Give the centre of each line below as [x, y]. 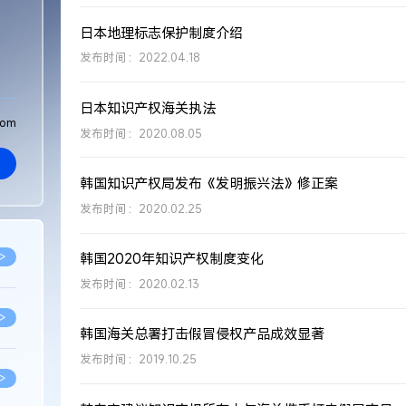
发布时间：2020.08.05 [140, 133]
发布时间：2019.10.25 [138, 360]
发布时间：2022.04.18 [140, 58]
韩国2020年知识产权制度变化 [171, 259]
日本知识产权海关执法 [147, 107]
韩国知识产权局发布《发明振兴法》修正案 [208, 183]
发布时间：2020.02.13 [139, 284]
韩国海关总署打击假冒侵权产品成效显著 [202, 334]
